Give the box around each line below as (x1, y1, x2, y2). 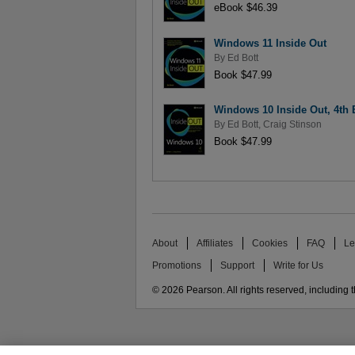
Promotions (152, 260, 201, 270)
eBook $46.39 (213, 2, 277, 14)
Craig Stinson (262, 119, 322, 129)
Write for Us (273, 260, 324, 270)
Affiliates (197, 239, 234, 249)
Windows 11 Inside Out (213, 37, 326, 50)
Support (220, 260, 255, 270)
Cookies (252, 239, 288, 249)
